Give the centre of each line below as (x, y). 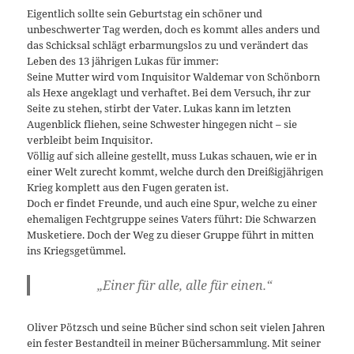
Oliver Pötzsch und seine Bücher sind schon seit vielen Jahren (176, 328)
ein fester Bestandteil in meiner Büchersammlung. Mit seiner (174, 343)
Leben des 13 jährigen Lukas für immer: (123, 61)
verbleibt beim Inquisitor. (90, 140)
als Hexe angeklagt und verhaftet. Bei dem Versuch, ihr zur (169, 93)
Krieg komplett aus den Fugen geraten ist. (128, 188)
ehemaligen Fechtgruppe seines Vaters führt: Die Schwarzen (172, 219)
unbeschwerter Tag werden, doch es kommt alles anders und (174, 30)
